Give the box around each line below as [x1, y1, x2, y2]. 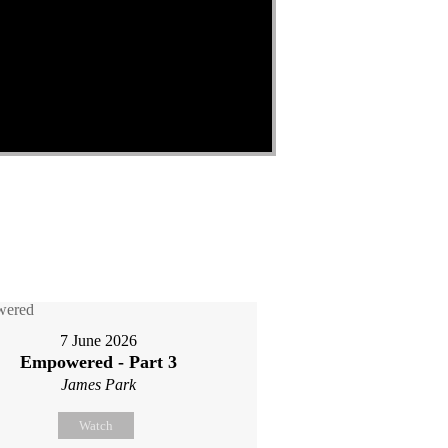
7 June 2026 [60, 332, 138, 349]
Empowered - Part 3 [20, 352, 178, 372]
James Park [61, 376, 137, 393]
